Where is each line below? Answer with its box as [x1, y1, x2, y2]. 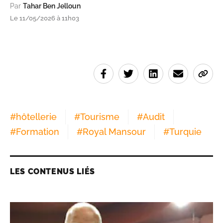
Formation [16, 126, 59, 137]
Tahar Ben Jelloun [23, 2, 81, 10]
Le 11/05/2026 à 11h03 [10, 14, 79, 22]
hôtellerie [16, 111, 57, 122]
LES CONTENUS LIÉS [10, 167, 95, 177]
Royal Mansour [83, 126, 146, 137]
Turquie [169, 126, 202, 137]
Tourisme [80, 111, 119, 122]
